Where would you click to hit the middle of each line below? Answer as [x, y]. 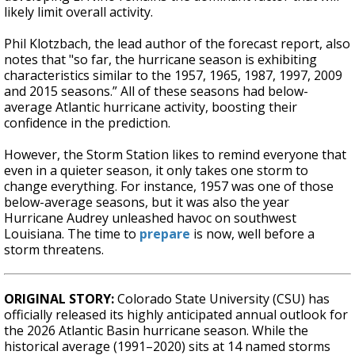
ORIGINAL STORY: [61, 298]
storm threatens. [54, 249]
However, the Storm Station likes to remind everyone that [175, 154]
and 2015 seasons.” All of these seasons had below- [156, 91]
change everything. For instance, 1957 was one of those [169, 186]
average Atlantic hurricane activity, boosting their [151, 107]
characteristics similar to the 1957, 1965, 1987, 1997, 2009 [173, 75]
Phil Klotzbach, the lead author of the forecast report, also [177, 43]
